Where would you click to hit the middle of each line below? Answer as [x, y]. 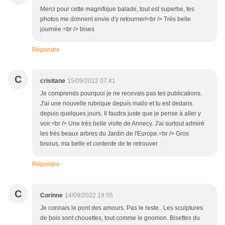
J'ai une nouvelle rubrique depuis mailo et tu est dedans [116, 104]
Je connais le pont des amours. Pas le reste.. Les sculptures [122, 208]
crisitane [53, 81]
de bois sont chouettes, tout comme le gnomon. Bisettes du [120, 218]
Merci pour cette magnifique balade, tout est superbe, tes [117, 9]
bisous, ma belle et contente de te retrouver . [100, 144]
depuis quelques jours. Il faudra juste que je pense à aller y [121, 114]
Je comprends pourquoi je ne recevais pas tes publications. [121, 94]
